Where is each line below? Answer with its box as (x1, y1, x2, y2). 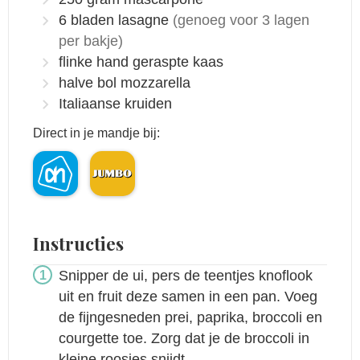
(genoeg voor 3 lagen (173, 12, 309, 29)
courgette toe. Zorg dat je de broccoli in (59, 329, 309, 346)
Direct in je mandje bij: (33, 126, 160, 141)
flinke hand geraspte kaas (59, 54, 223, 71)
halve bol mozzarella (59, 75, 190, 92)
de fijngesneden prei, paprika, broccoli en (59, 309, 322, 325)
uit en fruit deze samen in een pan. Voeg (59, 288, 317, 305)
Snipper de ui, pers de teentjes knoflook (59, 267, 313, 284)
